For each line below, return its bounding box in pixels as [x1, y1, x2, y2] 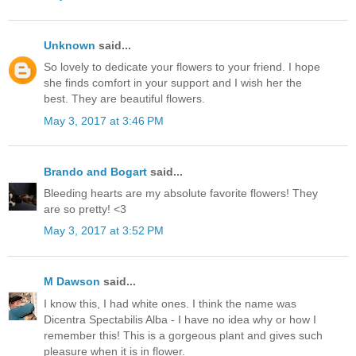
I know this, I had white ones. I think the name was [44, 296, 296, 310]
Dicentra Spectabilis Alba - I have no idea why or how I [44, 312, 316, 326]
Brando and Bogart [44, 164, 147, 178]
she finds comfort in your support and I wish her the [44, 76, 302, 90]
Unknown [44, 39, 95, 52]
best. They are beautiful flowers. [44, 92, 205, 106]
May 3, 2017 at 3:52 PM [44, 224, 164, 238]
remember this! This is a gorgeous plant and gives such [44, 328, 323, 342]
